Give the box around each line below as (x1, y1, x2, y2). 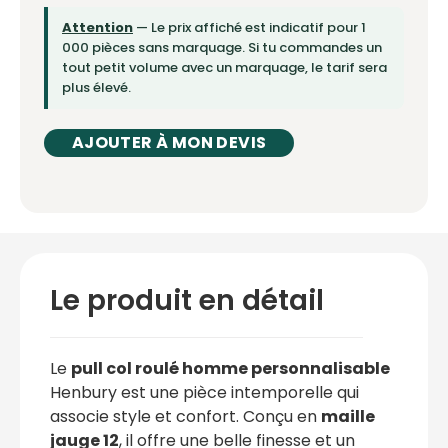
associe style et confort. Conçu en (50, 404, 321, 428)
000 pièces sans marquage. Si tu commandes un (62, 37, 382, 57)
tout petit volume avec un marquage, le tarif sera (62, 57, 387, 77)
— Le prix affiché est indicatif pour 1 (133, 17, 366, 37)
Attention (62, 17, 133, 37)
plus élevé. (62, 77, 131, 97)
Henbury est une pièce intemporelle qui (50, 380, 359, 404)
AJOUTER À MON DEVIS (71, 130, 267, 154)
